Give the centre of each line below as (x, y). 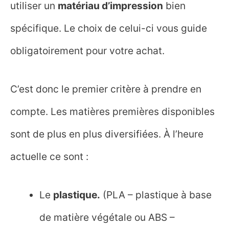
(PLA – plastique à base (156, 194)
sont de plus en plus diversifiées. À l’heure (107, 134)
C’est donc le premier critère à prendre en (106, 89)
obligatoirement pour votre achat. (87, 51)
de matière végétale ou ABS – (107, 217)
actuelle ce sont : (49, 157)
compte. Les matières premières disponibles (112, 112)
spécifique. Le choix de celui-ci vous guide (109, 28)
